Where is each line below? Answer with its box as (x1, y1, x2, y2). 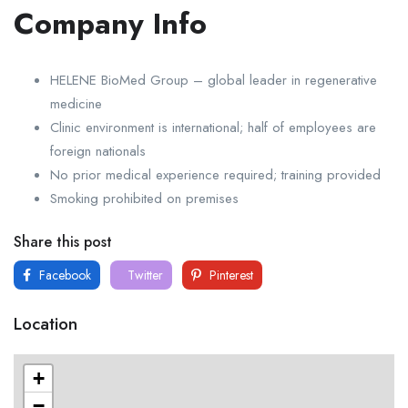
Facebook (36, 265, 91, 284)
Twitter (124, 265, 163, 284)
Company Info (14, 2, 207, 45)
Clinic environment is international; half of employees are (50, 117, 376, 138)
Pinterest (206, 265, 253, 284)
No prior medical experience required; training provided (50, 164, 381, 185)
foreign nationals (50, 140, 146, 161)
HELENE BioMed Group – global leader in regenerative (50, 69, 377, 90)
